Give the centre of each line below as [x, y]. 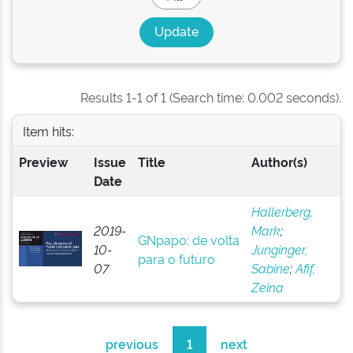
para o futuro [176, 258]
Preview [43, 162]
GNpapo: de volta [188, 240]
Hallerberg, [282, 211]
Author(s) [279, 162]
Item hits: [48, 130]
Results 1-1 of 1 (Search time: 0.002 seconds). [211, 97]
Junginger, [279, 249]
